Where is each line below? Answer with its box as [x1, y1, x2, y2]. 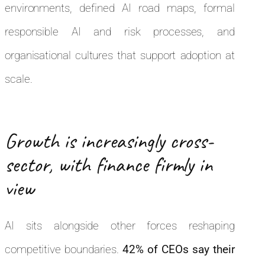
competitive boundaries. [5, 242, 123, 256]
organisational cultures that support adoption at [5, 48, 235, 62]
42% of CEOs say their [122, 242, 235, 256]
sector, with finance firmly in [5, 150, 212, 178]
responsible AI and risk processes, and [5, 24, 235, 38]
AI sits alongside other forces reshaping [5, 218, 235, 232]
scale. [5, 72, 35, 86]
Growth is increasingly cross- [5, 127, 214, 154]
